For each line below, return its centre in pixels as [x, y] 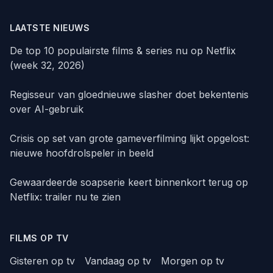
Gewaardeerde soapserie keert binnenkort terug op [129, 182]
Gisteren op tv [42, 261]
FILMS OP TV [39, 238]
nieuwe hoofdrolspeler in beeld [82, 153]
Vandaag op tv [118, 261]
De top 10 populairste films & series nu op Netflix [123, 50]
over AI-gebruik [47, 109]
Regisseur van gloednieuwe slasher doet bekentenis [129, 94]
